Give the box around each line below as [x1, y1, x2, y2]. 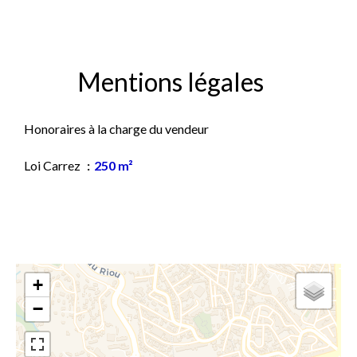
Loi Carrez [24, 158, 83, 173]
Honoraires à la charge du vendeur [24, 121, 209, 136]
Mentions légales [77, 66, 264, 97]
